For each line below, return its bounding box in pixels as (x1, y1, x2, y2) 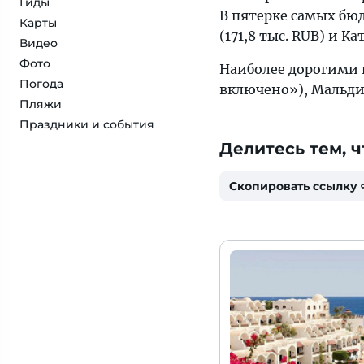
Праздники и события (19, 117, 154, 132)
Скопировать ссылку (229, 179, 357, 193)
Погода (19, 76, 63, 91)
